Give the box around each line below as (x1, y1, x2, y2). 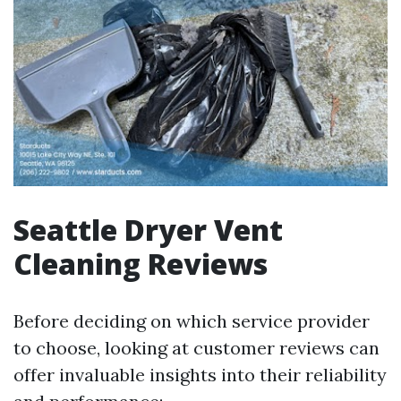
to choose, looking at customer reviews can (13, 336, 380, 359)
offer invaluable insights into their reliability (13, 363, 387, 386)
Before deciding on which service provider (13, 309, 370, 332)
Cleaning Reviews (13, 243, 268, 283)
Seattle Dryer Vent (13, 209, 283, 249)
